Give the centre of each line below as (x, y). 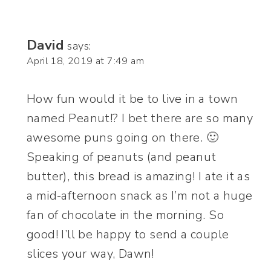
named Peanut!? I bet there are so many (140, 119)
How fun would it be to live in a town (132, 99)
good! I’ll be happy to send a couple (128, 235)
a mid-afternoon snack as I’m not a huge (140, 196)
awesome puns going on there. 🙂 (122, 138)
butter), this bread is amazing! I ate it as (139, 177)
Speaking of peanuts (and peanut (122, 157)
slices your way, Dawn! (90, 254)
